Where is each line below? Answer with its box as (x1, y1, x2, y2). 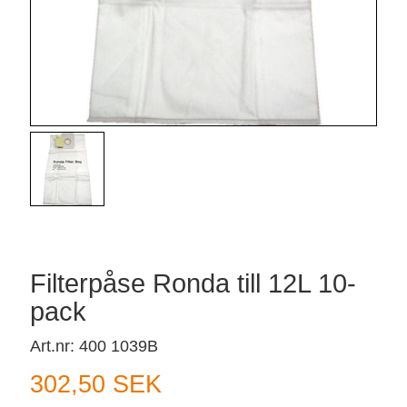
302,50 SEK (30, 371, 162, 399)
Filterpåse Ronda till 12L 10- (30, 269, 356, 299)
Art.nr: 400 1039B (30, 337, 158, 356)
